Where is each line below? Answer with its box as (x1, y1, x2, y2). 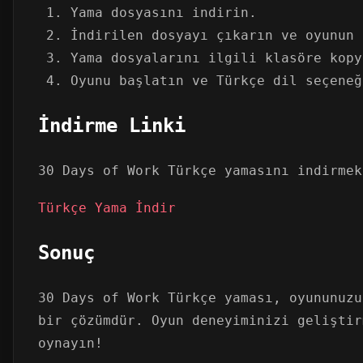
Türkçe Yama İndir (38, 200, 176, 216)
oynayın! (38, 335, 103, 351)
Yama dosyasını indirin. (70, 4, 257, 20)
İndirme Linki (38, 113, 186, 137)
